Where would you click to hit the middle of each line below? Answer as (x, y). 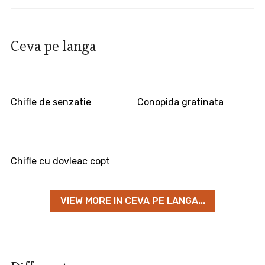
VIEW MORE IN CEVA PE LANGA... (132, 201)
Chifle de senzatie (51, 102)
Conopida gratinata (181, 102)
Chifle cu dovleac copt (60, 161)
